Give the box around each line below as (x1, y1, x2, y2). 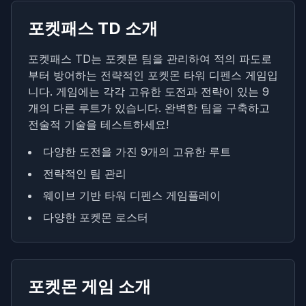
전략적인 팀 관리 (43, 167, 126, 181)
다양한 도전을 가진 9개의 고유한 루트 (43, 145, 231, 159)
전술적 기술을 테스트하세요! (28, 117, 169, 132)
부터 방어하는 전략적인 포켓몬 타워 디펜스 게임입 (28, 68, 278, 83)
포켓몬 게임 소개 (28, 277, 151, 297)
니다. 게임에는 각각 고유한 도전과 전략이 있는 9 (28, 85, 269, 99)
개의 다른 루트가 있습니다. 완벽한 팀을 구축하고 (28, 101, 270, 115)
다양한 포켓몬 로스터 (43, 210, 148, 225)
